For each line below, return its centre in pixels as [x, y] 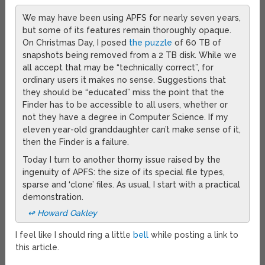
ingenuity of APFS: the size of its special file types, [124, 172]
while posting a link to [194, 235]
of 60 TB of [197, 43]
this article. [38, 248]
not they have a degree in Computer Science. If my [126, 117]
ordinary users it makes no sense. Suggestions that [125, 80]
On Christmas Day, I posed [76, 43]
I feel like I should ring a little [75, 235]
